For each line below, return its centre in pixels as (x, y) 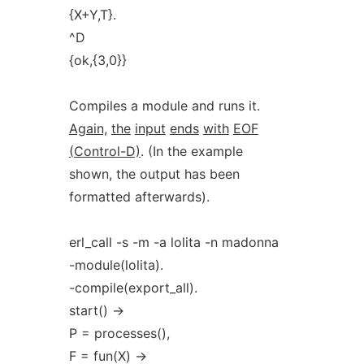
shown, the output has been (154, 174)
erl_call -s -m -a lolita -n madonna (173, 242)
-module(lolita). (116, 265)
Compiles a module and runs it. (164, 106)
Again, (88, 128)
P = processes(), (119, 333)
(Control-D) (104, 151)
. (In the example (191, 151)
